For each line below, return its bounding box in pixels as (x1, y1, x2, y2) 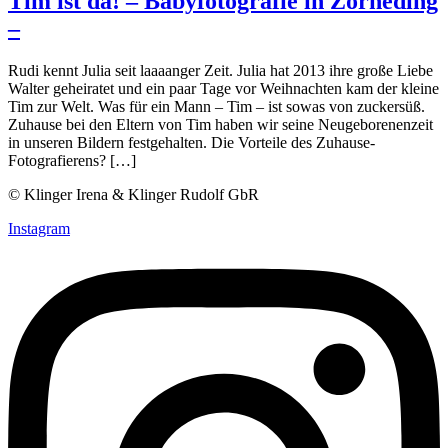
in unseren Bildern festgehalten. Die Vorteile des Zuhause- (8, 133, 375, 151)
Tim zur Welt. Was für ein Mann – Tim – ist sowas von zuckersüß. (8, 97, 425, 115)
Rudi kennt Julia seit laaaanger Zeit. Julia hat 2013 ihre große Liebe (8, 61, 433, 79)
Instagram (8, 219, 70, 237)
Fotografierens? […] (8, 151, 136, 169)
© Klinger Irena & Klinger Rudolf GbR (8, 185, 263, 203)
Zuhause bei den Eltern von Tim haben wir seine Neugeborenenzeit (8, 115, 433, 133)
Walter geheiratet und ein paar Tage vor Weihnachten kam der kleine (8, 79, 439, 97)
